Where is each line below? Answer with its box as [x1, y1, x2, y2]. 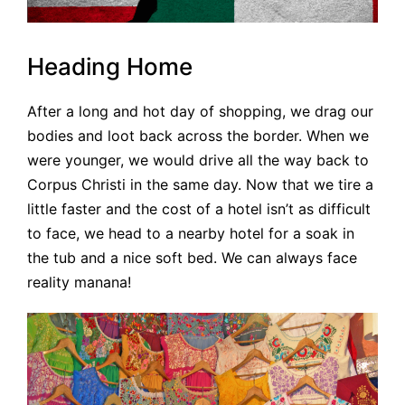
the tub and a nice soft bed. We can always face [27, 249, 357, 268]
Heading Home [27, 52, 193, 81]
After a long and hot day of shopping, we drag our [27, 102, 373, 121]
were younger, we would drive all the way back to [27, 151, 369, 170]
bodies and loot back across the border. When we [27, 127, 369, 146]
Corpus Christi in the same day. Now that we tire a [27, 175, 373, 194]
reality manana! [27, 273, 131, 292]
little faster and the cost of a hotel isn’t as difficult [27, 200, 371, 219]
